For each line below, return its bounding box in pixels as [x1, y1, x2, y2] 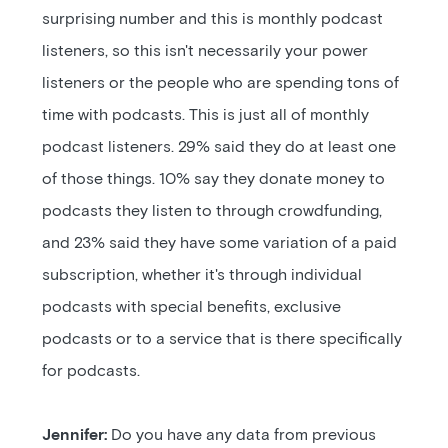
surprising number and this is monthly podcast [42, 11, 384, 27]
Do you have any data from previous [107, 427, 377, 443]
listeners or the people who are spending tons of [42, 75, 400, 91]
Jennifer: [42, 427, 108, 443]
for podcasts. [42, 363, 141, 379]
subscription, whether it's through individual [42, 267, 363, 283]
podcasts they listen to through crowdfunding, [42, 203, 383, 219]
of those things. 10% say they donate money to [42, 171, 386, 187]
